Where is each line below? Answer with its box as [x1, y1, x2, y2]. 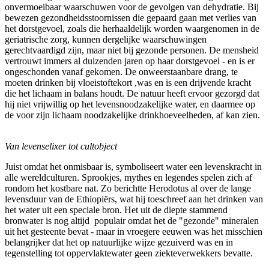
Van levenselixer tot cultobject [5, 141, 117, 151]
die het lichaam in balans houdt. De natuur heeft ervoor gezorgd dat [5, 88, 259, 98]
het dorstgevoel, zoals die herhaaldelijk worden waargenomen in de [5, 23, 259, 34]
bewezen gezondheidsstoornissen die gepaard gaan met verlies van [5, 12, 256, 23]
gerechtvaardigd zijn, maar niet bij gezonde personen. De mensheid [5, 44, 259, 55]
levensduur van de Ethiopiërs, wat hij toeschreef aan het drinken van [5, 193, 263, 204]
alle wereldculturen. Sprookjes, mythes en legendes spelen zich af [5, 172, 252, 183]
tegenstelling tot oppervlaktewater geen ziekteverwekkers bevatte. [5, 247, 253, 258]
